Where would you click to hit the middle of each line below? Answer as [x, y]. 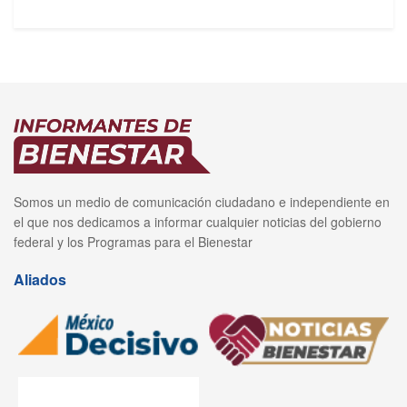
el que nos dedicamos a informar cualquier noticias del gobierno [198, 222]
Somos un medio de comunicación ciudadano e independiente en [202, 202]
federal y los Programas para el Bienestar [133, 242]
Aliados [40, 279]
